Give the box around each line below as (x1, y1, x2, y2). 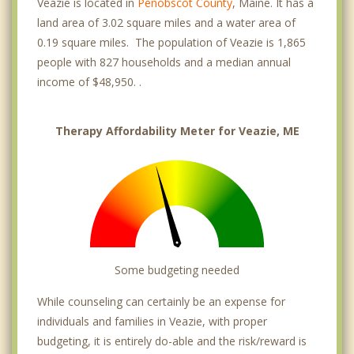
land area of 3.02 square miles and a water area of (37, 14, 296, 30)
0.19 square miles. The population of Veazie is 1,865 (37, 34, 306, 50)
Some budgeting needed (115, 262, 239, 277)
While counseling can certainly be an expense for (37, 293, 285, 309)
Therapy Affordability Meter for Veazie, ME (55, 122, 299, 138)
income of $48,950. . (37, 73, 141, 89)
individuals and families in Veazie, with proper (37, 313, 267, 329)
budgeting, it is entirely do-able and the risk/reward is (37, 333, 307, 348)
